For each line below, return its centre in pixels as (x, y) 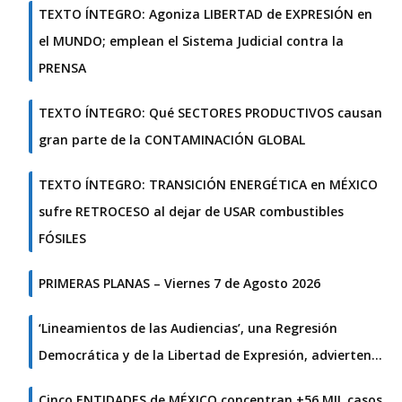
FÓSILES (62, 239)
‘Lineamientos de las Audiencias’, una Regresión (188, 328)
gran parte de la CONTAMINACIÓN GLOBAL (172, 140)
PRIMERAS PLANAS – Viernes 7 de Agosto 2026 (179, 284)
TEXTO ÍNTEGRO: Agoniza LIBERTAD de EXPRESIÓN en (205, 14)
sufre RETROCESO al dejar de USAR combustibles (191, 212)
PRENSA (62, 68)
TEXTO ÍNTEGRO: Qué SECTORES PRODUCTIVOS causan (210, 113)
